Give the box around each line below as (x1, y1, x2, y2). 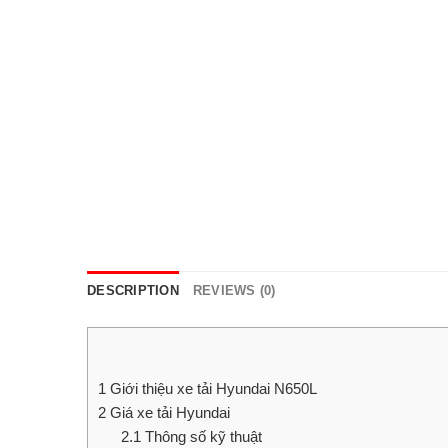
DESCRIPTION (87, 283, 179, 299)
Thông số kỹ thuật (140, 428, 262, 446)
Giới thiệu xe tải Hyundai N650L (106, 380, 317, 398)
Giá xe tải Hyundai (106, 404, 230, 422)
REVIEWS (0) (192, 283, 276, 299)
